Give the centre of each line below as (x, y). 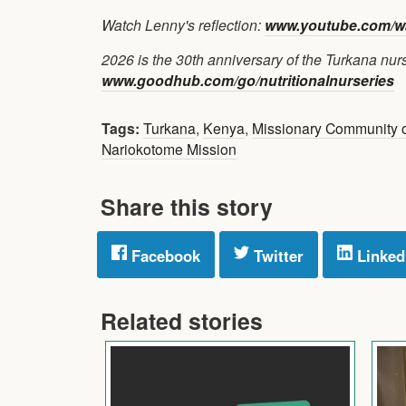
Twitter (276, 255)
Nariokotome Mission (169, 148)
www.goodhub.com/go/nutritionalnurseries (248, 80)
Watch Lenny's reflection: (183, 24)
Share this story (187, 206)
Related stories (182, 320)
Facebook (164, 255)
